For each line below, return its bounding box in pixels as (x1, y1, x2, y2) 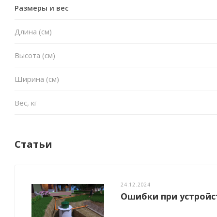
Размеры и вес (15, 2, 69, 13)
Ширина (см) (15, 74, 59, 84)
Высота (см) (15, 50, 55, 60)
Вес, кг (15, 97, 37, 108)
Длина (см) (15, 26, 52, 36)
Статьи (15, 137, 52, 151)
